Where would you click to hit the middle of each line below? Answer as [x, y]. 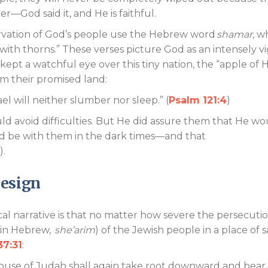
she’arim [74, 230]
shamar [234, 34]
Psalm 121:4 [198, 100]
